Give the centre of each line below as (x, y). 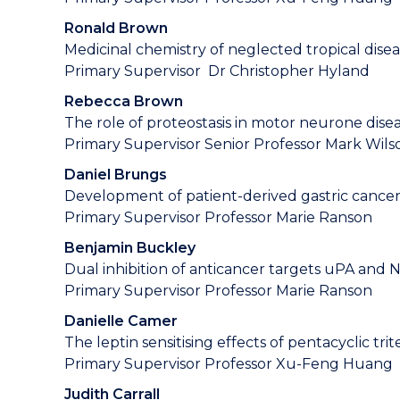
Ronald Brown (116, 28)
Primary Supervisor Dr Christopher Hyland (217, 71)
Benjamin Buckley (130, 248)
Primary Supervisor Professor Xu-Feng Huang (230, 364)
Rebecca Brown (124, 101)
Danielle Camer (121, 321)
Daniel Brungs (116, 175)
